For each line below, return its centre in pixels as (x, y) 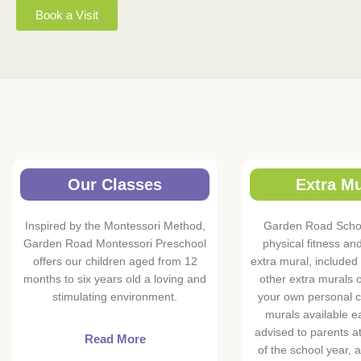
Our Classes (115, 185)
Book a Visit (67, 15)
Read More (115, 339)
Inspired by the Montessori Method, (115, 226)
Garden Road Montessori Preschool (115, 244)
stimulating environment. (115, 297)
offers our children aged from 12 (115, 261)
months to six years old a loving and (115, 279)
